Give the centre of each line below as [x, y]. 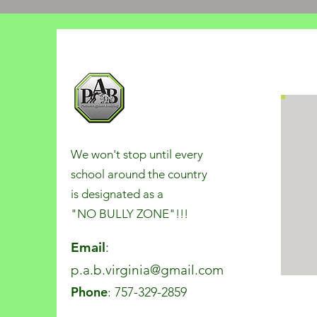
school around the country [139, 174]
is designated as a [117, 194]
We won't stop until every [137, 154]
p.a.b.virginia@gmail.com [147, 270]
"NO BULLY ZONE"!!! [132, 213]
